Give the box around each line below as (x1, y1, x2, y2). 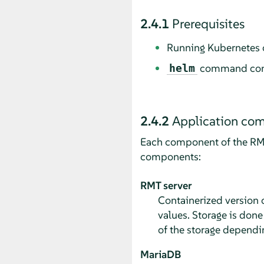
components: (140, 149, 201, 163)
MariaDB (140, 247, 181, 261)
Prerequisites (171, 15, 245, 32)
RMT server (140, 178, 192, 192)
